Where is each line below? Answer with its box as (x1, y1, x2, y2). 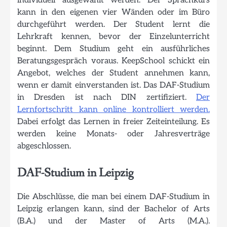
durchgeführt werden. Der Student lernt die (17, 19, 210, 30)
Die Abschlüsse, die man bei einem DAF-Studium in (17, 192, 210, 202)
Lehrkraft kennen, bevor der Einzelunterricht (17, 31, 210, 42)
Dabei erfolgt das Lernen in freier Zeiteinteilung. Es (17, 117, 210, 127)
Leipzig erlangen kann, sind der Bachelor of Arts (17, 204, 210, 214)
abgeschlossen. (17, 141, 71, 152)
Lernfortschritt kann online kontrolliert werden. (17, 104, 210, 115)
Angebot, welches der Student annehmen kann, (17, 68, 210, 79)
